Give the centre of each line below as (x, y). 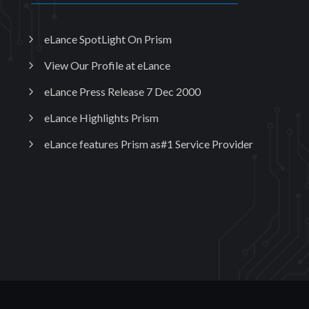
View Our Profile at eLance (107, 66)
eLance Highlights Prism (101, 118)
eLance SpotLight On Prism (108, 39)
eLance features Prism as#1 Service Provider (148, 144)
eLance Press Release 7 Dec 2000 (122, 92)
